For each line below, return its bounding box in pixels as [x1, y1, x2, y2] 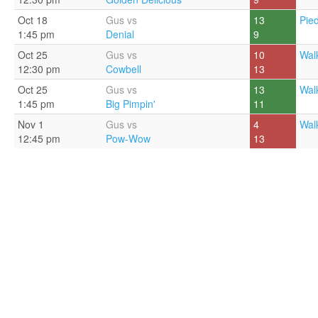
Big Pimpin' [106, 97, 155, 111]
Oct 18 [18, 13, 48, 27]
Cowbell [106, 62, 141, 76]
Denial [106, 27, 134, 41]
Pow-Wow [106, 131, 150, 146]
